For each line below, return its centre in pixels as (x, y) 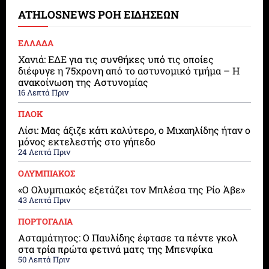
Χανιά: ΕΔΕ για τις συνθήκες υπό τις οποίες (116, 59)
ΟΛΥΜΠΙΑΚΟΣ (47, 174)
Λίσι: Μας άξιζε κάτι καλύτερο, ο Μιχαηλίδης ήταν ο (134, 130)
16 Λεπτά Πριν (43, 93)
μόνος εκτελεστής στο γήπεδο (87, 142)
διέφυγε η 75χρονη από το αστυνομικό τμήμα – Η (129, 71)
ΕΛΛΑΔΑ (36, 43)
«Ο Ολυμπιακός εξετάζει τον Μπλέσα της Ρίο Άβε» (131, 190)
